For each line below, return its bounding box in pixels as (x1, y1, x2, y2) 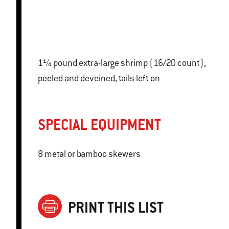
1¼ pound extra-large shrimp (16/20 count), (38, 57, 53, 69)
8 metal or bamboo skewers (38, 148, 141, 160)
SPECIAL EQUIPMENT (38, 115, 161, 134)
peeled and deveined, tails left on (38, 73, 160, 84)
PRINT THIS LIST (68, 197, 164, 217)
